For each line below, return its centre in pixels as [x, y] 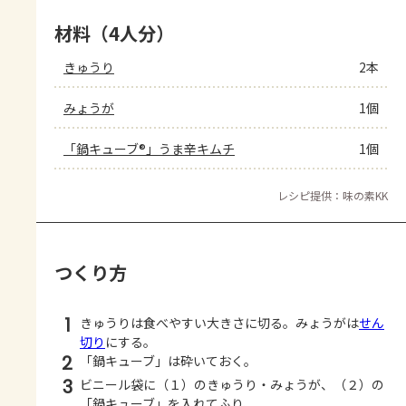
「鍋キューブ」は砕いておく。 [168, 361]
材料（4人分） [114, 34]
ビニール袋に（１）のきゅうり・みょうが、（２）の [232, 385]
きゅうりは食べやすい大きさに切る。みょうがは [219, 323]
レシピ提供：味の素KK [333, 196]
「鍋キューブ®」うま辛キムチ [149, 149]
